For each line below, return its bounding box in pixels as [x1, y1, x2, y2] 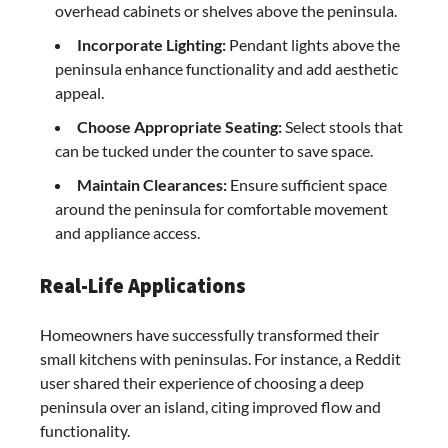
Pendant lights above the [226, 35, 400, 55]
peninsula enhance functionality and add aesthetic [55, 59, 398, 79]
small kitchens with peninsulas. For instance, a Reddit [40, 348, 401, 368]
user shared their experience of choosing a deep [40, 372, 364, 392]
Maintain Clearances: [77, 175, 227, 195]
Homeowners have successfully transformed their [40, 324, 379, 344]
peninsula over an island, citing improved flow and [40, 396, 381, 416]
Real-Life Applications [40, 272, 246, 299]
